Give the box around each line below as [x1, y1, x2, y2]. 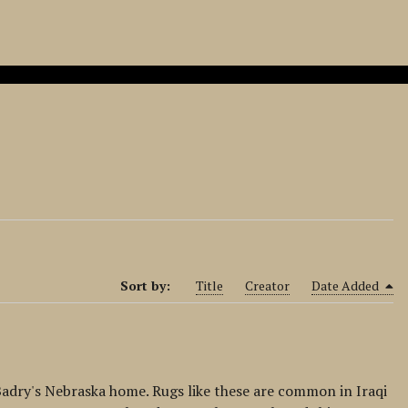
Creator [244, 277, 290, 294]
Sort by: [119, 277, 174, 294]
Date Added [311, 277, 382, 294]
